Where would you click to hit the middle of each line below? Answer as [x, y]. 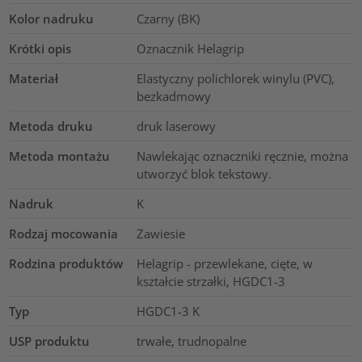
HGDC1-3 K [168, 311]
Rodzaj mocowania [64, 234]
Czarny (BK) [168, 19]
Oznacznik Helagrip [190, 49]
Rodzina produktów [66, 264]
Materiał [34, 79]
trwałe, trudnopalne [191, 341]
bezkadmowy [173, 97]
